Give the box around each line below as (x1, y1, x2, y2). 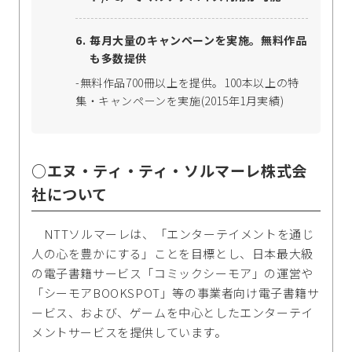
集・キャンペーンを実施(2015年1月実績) (75, 93, 284, 109)
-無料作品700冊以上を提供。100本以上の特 (75, 75, 299, 91)
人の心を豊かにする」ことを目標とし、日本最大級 (31, 245, 313, 262)
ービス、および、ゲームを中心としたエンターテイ (31, 304, 313, 321)
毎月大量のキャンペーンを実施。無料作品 (90, 32, 307, 49)
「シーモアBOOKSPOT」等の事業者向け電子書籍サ (31, 284, 320, 302)
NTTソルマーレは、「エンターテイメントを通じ (31, 225, 314, 243)
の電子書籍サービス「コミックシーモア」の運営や (31, 265, 313, 282)
